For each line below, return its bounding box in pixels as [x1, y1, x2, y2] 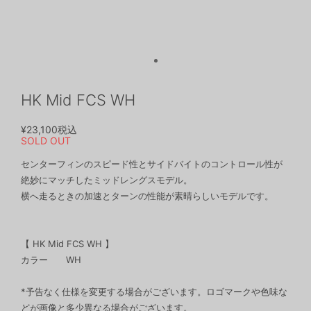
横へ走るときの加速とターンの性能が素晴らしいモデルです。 [21, 190, 274, 201]
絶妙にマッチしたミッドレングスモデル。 [21, 174, 192, 185]
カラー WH [21, 254, 81, 265]
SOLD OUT [21, 135, 71, 146]
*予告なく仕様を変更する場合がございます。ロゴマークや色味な [21, 286, 287, 297]
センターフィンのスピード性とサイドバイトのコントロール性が [21, 158, 283, 169]
